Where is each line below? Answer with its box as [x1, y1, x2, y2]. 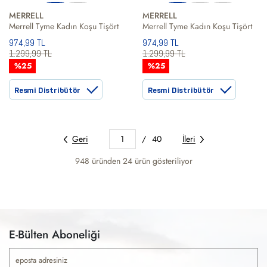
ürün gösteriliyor [134, 155, 193, 167]
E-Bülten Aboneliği [9, 226, 100, 243]
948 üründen [74, 155, 123, 167]
